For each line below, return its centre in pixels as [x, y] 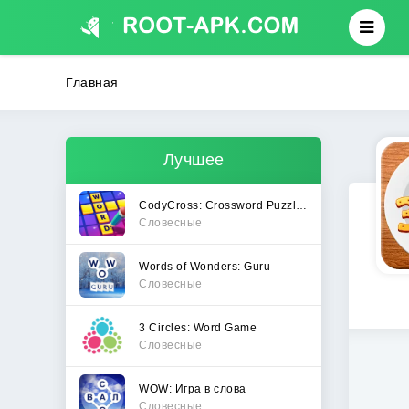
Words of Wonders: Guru [204, 266]
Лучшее [194, 160]
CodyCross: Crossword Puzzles [301, 205]
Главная [92, 82]
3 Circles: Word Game [198, 327]
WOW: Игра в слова [193, 388]
